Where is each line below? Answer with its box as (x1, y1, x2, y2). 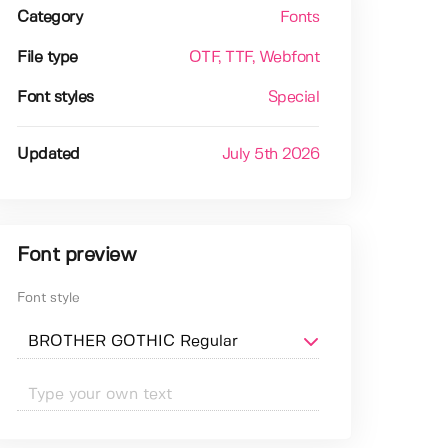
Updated (17, 147, 80, 163)
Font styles (17, 90, 94, 106)
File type (17, 50, 78, 66)
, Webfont (251, 50, 320, 66)
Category (17, 10, 83, 26)
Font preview (17, 246, 137, 266)
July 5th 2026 (221, 147, 320, 163)
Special (267, 90, 320, 106)
